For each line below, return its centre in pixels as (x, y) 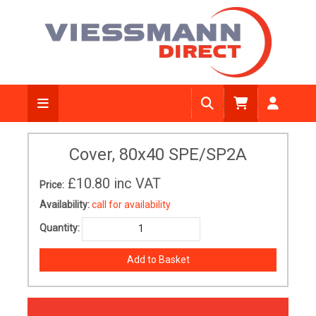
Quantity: (60, 228)
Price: (52, 185)
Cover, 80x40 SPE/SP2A (158, 154)
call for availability (131, 205)
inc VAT (137, 183)
